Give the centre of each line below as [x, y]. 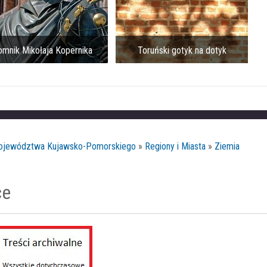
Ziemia [227, 146]
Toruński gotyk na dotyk [181, 50]
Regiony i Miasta [175, 146]
